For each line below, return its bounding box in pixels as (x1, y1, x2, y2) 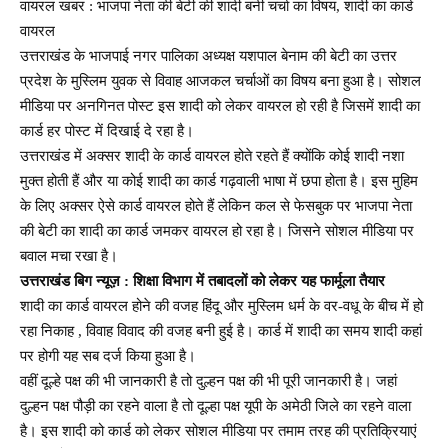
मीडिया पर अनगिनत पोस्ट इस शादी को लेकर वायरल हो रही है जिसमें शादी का (20, 97, 420, 114)
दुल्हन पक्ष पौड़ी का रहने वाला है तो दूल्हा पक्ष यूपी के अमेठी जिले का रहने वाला (20, 397, 411, 414)
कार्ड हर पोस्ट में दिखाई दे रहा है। (20, 122, 194, 139)
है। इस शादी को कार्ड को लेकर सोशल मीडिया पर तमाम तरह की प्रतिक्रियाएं (20, 422, 417, 439)
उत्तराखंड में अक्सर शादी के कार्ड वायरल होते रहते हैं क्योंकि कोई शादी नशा (20, 147, 404, 164)
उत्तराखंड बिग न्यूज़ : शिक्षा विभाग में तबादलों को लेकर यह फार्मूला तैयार (20, 272, 385, 289)
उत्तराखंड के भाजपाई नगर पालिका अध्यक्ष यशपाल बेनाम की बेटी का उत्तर (20, 47, 397, 64)
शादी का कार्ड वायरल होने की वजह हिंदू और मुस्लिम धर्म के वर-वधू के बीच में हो (20, 297, 423, 314)
